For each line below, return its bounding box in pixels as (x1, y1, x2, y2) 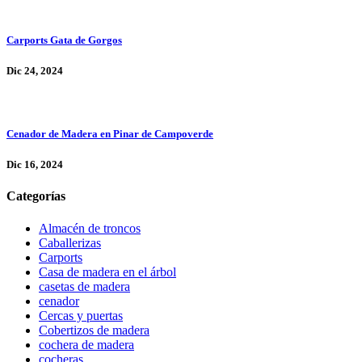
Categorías (6, 189, 65, 204)
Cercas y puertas (39, 308, 123, 322)
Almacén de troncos (39, 221, 141, 235)
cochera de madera (39, 337, 134, 351)
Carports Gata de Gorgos (6, 33, 122, 46)
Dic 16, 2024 (6, 158, 63, 171)
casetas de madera (39, 279, 130, 293)
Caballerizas (39, 235, 101, 250)
